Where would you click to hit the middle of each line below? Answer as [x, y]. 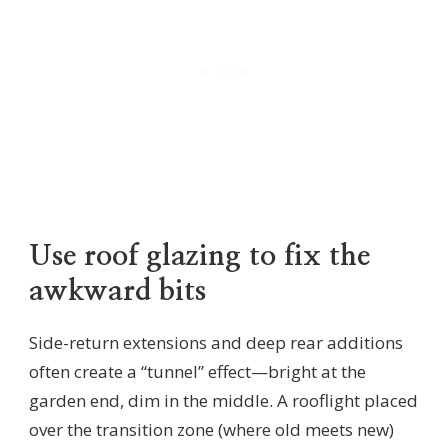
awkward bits [117, 292]
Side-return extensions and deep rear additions [216, 342]
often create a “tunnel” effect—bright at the [197, 371]
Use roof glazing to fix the [199, 257]
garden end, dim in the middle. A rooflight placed [223, 400]
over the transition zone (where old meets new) [211, 429]
